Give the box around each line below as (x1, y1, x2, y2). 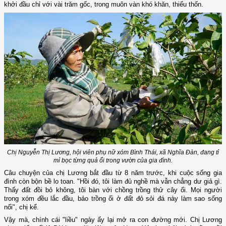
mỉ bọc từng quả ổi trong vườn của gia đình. (53, 157, 173, 164)
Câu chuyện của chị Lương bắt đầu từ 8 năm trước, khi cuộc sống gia (4, 169, 222, 177)
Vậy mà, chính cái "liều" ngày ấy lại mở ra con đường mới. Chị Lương (4, 216, 222, 224)
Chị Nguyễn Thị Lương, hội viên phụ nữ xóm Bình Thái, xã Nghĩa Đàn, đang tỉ (7, 149, 219, 156)
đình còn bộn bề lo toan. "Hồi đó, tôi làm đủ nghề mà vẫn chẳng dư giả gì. (4, 178, 222, 186)
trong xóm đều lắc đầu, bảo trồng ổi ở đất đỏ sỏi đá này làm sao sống (4, 195, 222, 203)
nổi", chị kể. (4, 203, 39, 211)
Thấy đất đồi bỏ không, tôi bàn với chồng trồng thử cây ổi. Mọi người (4, 186, 222, 194)
